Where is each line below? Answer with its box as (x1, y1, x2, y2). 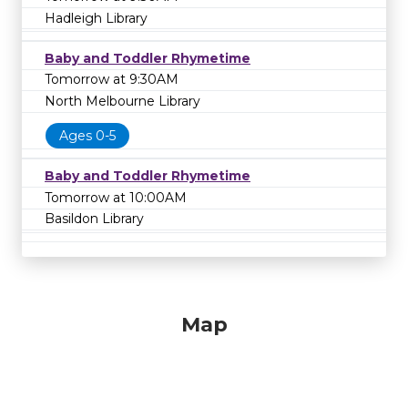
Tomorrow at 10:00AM (45, 189, 187, 206)
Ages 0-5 (59, 127, 116, 144)
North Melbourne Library (45, 93, 200, 110)
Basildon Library (45, 210, 144, 228)
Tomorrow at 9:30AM (45, 71, 178, 88)
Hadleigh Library (45, 9, 148, 26)
